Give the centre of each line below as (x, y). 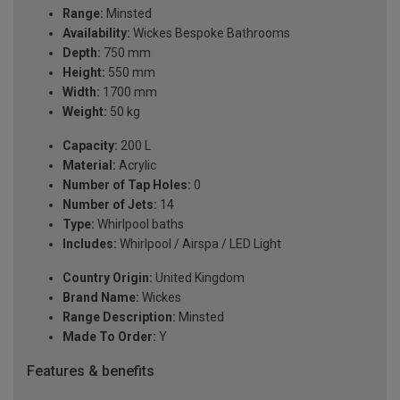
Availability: (96, 33)
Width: (81, 92)
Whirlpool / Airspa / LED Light (199, 244)
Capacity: (90, 146)
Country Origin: (108, 278)
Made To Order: (109, 337)
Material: (89, 166)
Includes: (90, 244)
